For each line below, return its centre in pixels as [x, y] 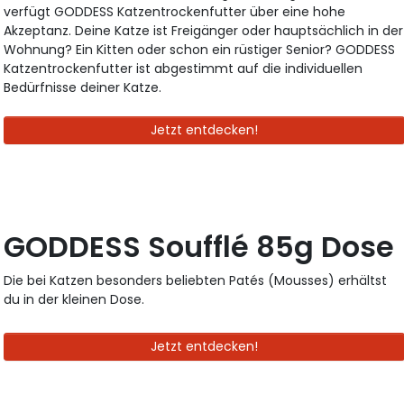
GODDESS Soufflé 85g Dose [199, 247]
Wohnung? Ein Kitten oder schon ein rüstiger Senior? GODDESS [200, 50]
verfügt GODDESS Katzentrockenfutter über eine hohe [175, 12]
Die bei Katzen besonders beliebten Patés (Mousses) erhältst [196, 281]
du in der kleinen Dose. [74, 300]
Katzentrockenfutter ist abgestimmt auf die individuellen [184, 69]
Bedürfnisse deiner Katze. [83, 88]
